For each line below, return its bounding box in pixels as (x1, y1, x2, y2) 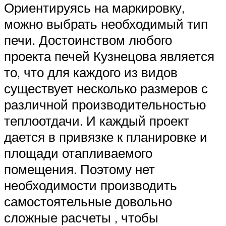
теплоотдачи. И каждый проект (4, 112, 189, 129)
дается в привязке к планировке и (4, 129, 207, 145)
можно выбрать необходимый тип (4, 16, 208, 32)
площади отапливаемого (4, 145, 152, 161)
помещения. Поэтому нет (4, 161, 155, 178)
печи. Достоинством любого (4, 32, 172, 48)
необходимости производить (4, 177, 177, 194)
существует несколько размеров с (4, 80, 208, 97)
